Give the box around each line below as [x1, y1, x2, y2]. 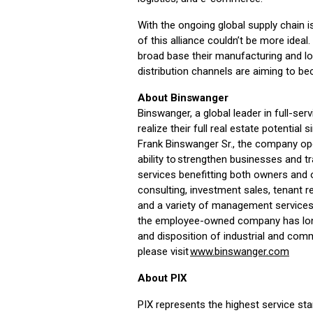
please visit [138, 245, 190, 258]
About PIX [138, 271, 187, 284]
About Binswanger [138, 91, 228, 104]
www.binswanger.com [190, 245, 289, 258]
